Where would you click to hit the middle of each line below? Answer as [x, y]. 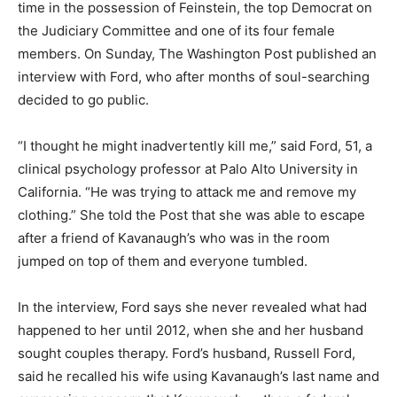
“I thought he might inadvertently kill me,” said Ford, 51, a [195, 146]
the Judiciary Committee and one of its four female [176, 31]
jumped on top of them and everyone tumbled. [163, 261]
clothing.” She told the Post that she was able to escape [191, 215]
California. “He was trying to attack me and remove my [187, 192]
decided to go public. [83, 100]
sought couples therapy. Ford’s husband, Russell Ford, [187, 353]
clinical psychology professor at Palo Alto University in [188, 169]
